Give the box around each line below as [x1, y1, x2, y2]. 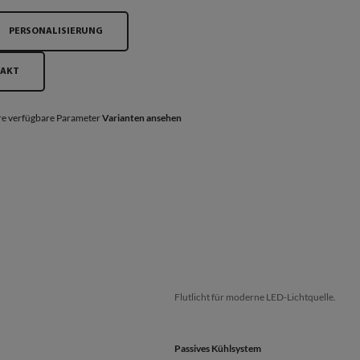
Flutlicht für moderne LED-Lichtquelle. [174, 291, 336, 303]
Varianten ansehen [101, 112, 182, 124]
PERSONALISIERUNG [9, 27, 103, 36]
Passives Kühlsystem [174, 342, 261, 354]
